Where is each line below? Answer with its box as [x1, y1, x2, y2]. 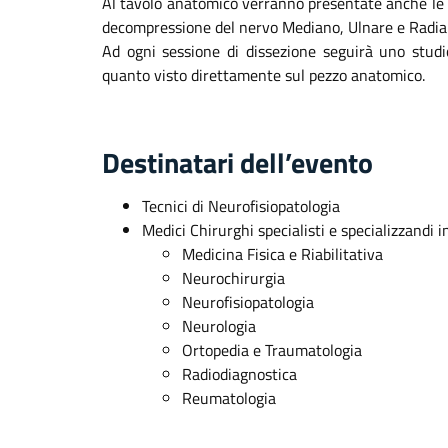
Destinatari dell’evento [102, 141, 373, 184]
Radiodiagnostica [182, 362, 297, 386]
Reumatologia [182, 386, 276, 410]
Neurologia [182, 314, 256, 338]
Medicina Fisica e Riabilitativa [182, 242, 383, 266]
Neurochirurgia [182, 266, 285, 290]
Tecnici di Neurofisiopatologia [142, 194, 340, 218]
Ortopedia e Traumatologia [182, 338, 362, 362]
